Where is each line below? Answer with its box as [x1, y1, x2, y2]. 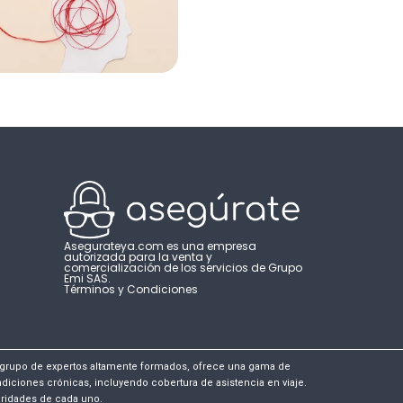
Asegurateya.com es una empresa [64, 238, 256, 255]
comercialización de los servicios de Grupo [64, 260, 302, 276]
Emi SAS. [64, 271, 111, 287]
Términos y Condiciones [64, 282, 198, 298]
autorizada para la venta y [64, 249, 212, 265]
